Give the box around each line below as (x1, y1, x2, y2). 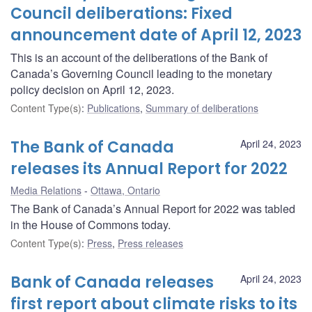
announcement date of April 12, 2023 (10, 24, 302, 46)
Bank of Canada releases (10, 271, 214, 293)
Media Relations (10, 182, 81, 197)
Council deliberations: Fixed (10, 2, 233, 24)
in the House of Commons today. (10, 216, 171, 233)
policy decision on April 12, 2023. (10, 81, 174, 97)
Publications (87, 100, 140, 115)
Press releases (118, 235, 183, 250)
